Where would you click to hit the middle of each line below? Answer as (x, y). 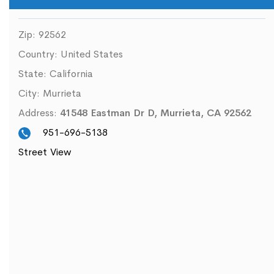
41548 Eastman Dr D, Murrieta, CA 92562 (156, 113)
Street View (45, 152)
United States (92, 54)
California (71, 74)
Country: (39, 54)
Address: (39, 113)
